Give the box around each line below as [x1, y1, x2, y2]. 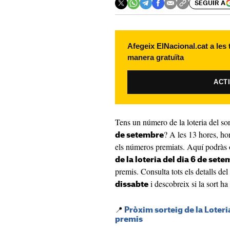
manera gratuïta [127, 53, 184, 62]
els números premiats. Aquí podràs [115, 141, 229, 152]
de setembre [115, 131, 164, 139]
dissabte [115, 181, 148, 188]
